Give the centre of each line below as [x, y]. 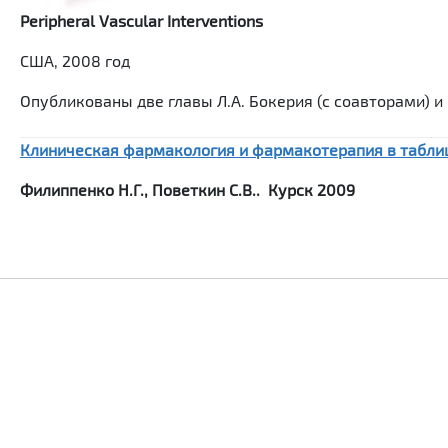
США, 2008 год [75, 60]
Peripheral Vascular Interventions [141, 20]
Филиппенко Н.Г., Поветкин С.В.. [144, 189]
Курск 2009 [311, 189]
